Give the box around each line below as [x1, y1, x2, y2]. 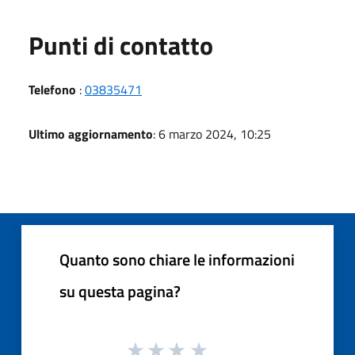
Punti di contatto [29, 25, 213, 64]
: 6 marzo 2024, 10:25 [153, 124, 271, 143]
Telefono [29, 79, 76, 99]
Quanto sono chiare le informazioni [59, 246, 295, 272]
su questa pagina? [59, 278, 181, 303]
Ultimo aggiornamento [29, 124, 153, 143]
